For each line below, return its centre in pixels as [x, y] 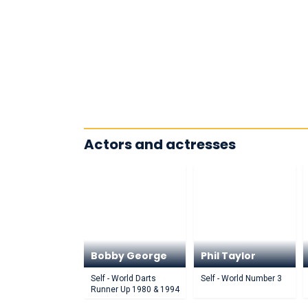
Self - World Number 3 [241, 278]
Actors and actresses [160, 144]
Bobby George [129, 256]
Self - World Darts [123, 278]
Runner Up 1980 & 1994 [135, 289]
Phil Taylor [228, 256]
